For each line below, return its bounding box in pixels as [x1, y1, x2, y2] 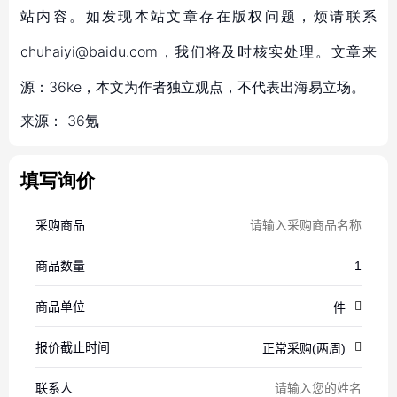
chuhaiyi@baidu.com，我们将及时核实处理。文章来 [20, 43, 377, 60]
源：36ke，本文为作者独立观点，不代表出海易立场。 [20, 78, 365, 96]
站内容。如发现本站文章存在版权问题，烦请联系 [20, 7, 377, 25]
